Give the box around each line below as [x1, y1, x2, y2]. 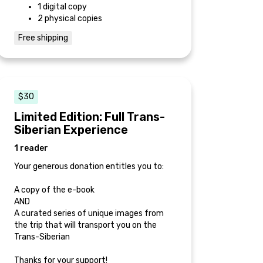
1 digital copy [38, 1, 87, 12]
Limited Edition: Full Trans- [14, 109, 165, 124]
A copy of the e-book [14, 184, 95, 195]
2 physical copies [38, 13, 102, 23]
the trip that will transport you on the [14, 220, 157, 230]
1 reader [14, 143, 48, 153]
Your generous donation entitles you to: [14, 161, 164, 171]
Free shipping [18, 32, 68, 43]
